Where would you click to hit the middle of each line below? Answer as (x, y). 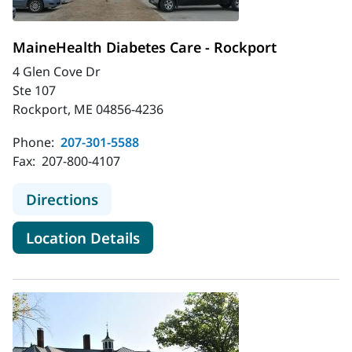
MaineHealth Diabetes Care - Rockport (145, 47)
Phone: (35, 142)
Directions (62, 199)
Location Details (83, 237)
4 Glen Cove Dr (57, 71)
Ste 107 (34, 90)
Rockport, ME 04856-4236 (88, 109)
